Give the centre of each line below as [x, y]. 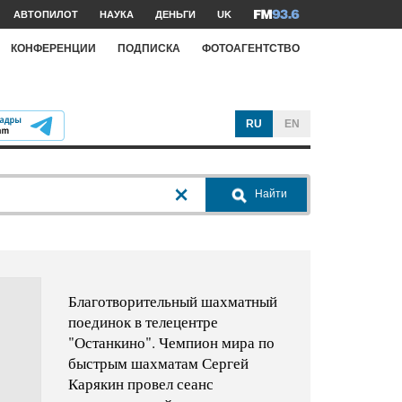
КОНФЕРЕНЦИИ [53, 48]
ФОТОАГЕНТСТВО [251, 48]
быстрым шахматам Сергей [158, 363]
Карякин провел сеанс [140, 384]
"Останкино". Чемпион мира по [171, 343]
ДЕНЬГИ [175, 14]
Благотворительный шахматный [172, 301]
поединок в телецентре [143, 322]
